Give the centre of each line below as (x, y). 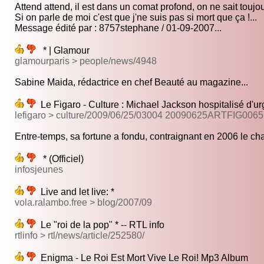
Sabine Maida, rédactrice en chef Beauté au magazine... (131, 82)
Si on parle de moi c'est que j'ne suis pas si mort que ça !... (136, 18)
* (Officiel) (60, 159)
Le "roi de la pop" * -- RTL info (100, 225)
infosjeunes (39, 170)
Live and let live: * (75, 192)
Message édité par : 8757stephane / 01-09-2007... (118, 28)
